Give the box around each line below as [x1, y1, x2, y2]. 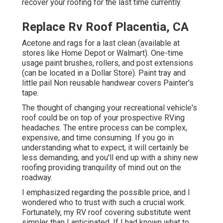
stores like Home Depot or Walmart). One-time [22, 48, 183, 58]
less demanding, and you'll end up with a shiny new [22, 153, 198, 163]
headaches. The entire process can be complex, [22, 123, 187, 133]
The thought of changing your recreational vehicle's [22, 103, 197, 113]
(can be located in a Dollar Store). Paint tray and [22, 68, 186, 78]
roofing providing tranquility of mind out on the [22, 163, 181, 173]
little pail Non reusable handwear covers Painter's [22, 78, 194, 88]
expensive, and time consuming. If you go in [22, 133, 174, 143]
